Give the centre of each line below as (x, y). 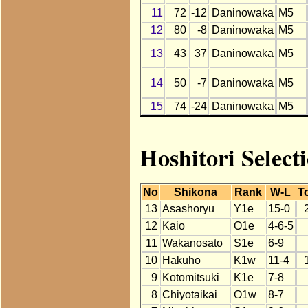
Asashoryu (188, 209)
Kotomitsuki (190, 278)
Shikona (195, 192)
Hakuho (181, 261)
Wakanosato (192, 243)
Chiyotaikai (189, 295)
